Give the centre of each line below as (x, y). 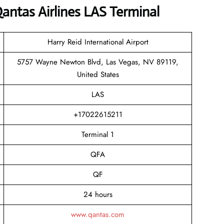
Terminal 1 (98, 134)
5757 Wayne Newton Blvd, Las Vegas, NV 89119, (98, 62)
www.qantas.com (98, 214)
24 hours (98, 194)
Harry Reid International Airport (98, 42)
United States (98, 74)
